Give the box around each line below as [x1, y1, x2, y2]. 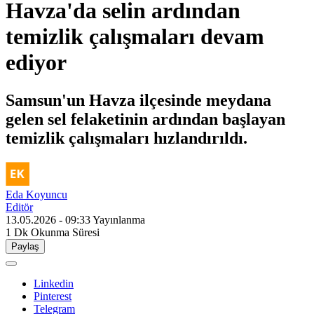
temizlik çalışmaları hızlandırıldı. [6, 128, 247, 147]
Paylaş [11, 240, 39, 252]
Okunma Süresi [31, 226, 100, 238]
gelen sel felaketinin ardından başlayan [6, 109, 285, 128]
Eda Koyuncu [6, 188, 67, 200]
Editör [6, 200, 33, 213]
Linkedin [34, 277, 74, 289]
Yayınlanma [93, 213, 145, 226]
